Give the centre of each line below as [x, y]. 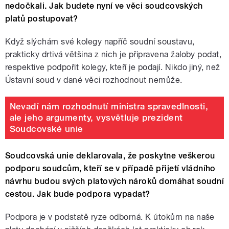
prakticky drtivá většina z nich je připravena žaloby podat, [113, 54]
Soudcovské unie [46, 129]
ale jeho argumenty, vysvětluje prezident [96, 118]
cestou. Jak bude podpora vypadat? [78, 194]
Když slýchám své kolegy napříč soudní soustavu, [100, 41]
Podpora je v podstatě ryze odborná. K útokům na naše [110, 217]
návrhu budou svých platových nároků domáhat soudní [115, 181]
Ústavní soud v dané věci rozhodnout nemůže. [94, 80]
